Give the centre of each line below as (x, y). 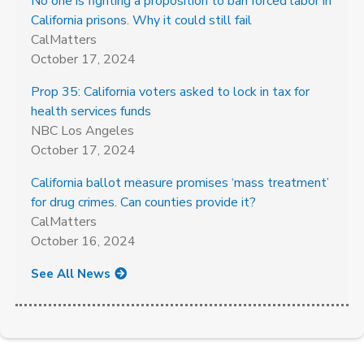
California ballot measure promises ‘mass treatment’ (180, 183)
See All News (71, 274)
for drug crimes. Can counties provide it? (143, 202)
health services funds (91, 111)
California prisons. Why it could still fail (141, 20)
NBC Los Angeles (82, 131)
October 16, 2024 (83, 241)
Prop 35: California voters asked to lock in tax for (170, 92)
